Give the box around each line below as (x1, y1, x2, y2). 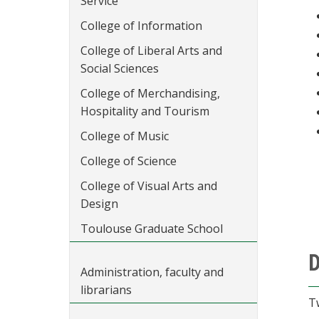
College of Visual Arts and (80, 178, 217, 194)
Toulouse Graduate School (80, 221, 223, 236)
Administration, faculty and (80, 264, 224, 280)
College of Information (80, 18, 202, 33)
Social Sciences (80, 61, 159, 76)
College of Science (80, 153, 177, 169)
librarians (80, 282, 132, 298)
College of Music (80, 128, 169, 144)
